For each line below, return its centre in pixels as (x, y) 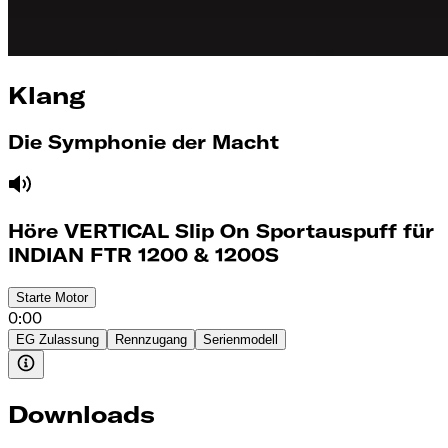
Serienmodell (240, 339)
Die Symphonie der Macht (143, 141)
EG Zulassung (57, 339)
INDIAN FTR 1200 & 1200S (143, 255)
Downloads (81, 413)
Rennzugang (151, 339)
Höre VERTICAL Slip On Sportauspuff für (221, 231)
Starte (33, 297)
